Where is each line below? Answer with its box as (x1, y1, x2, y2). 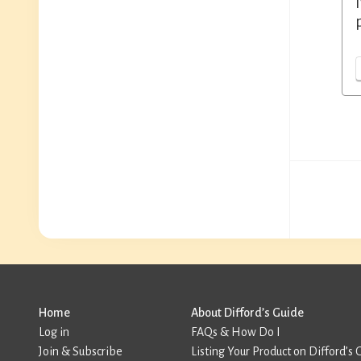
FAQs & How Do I (191, 326, 280, 338)
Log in (39, 326, 69, 338)
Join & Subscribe (39, 345, 122, 358)
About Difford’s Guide (191, 306, 304, 319)
